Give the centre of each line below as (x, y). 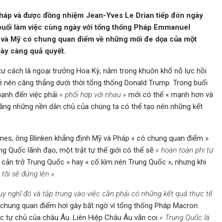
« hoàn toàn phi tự (185, 150)
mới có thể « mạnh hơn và (170, 95)
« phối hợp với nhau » (93, 95)
